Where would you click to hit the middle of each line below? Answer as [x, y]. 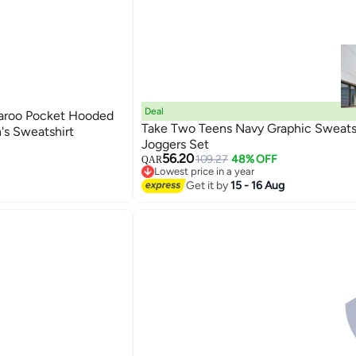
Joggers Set [175, 144]
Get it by [208, 186]
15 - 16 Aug [257, 186]
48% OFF [254, 159]
